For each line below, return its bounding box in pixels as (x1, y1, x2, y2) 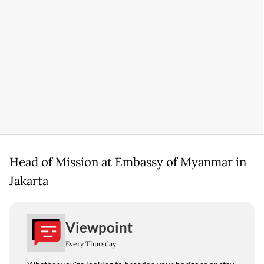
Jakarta (9, 173, 48, 189)
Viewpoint (65, 218, 133, 236)
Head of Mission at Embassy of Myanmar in (9, 154, 246, 170)
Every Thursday (65, 239, 116, 248)
